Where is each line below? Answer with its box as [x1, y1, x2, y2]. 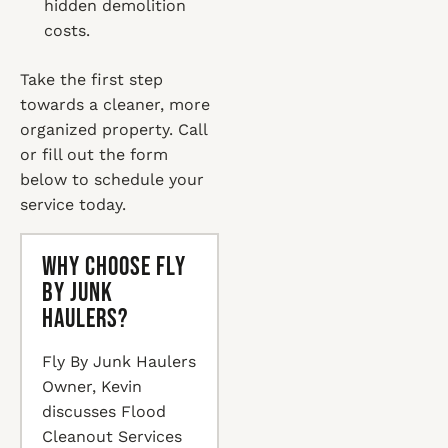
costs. [44, 21, 90, 40]
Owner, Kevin [42, 377, 142, 396]
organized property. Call [20, 120, 207, 139]
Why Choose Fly [42, 252, 186, 283]
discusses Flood [42, 402, 166, 421]
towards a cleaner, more [20, 95, 210, 114]
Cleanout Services [42, 427, 182, 446]
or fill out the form [20, 145, 168, 164]
